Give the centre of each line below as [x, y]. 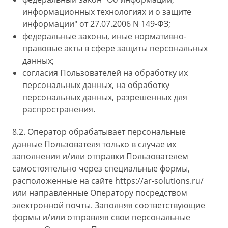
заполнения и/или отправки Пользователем [100, 156]
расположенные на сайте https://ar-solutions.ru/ [108, 181]
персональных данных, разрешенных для [105, 97]
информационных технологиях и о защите [107, 12]
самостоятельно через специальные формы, [101, 168]
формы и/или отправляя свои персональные [101, 217]
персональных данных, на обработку [96, 85]
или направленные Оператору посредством [100, 193]
